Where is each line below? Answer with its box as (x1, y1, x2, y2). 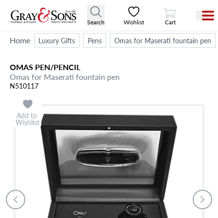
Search (87, 18, 105, 26)
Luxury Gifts (38, 36, 75, 45)
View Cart (169, 3, 195, 12)
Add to (16, 110, 39, 120)
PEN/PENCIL (35, 61, 80, 73)
